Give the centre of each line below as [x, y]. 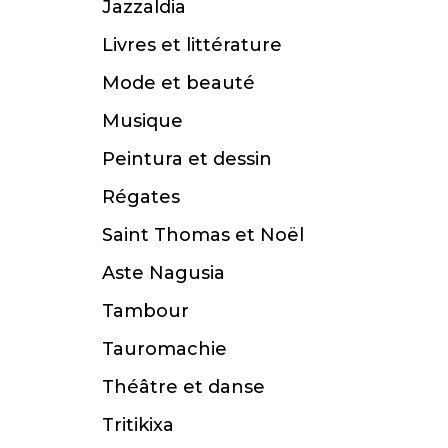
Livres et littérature [192, 45]
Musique [142, 121]
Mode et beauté [178, 83]
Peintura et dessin [187, 159]
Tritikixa [138, 425]
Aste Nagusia [163, 273]
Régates [141, 197]
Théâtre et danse [183, 387]
